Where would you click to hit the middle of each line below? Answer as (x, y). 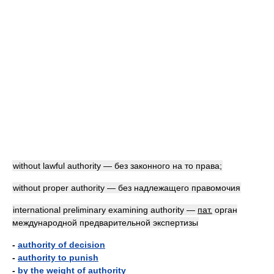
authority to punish (58, 257)
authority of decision (61, 245)
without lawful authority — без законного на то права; (117, 166)
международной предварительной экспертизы (105, 223)
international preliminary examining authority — (105, 210)
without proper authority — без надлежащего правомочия (127, 188)
